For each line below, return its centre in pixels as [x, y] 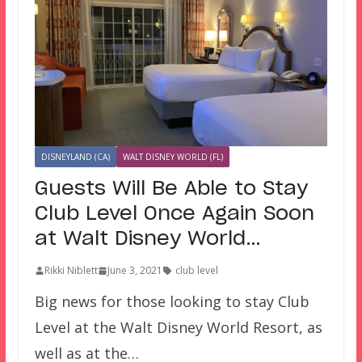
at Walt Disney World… [147, 240]
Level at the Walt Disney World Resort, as [178, 328]
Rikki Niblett [71, 271]
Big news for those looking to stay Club [172, 302]
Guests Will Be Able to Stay [171, 189]
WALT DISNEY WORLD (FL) [173, 157]
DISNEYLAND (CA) [75, 157]
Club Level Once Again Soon [174, 215]
